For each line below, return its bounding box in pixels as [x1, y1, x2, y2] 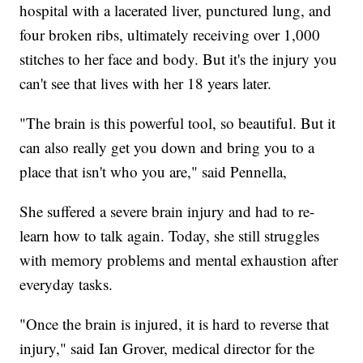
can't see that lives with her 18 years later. [19, 73, 272, 94]
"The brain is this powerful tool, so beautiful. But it [19, 113, 336, 134]
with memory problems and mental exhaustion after [19, 250, 339, 271]
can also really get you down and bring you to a [19, 137, 315, 158]
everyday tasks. [19, 274, 113, 295]
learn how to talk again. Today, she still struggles [19, 225, 320, 246]
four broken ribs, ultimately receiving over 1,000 [19, 24, 321, 45]
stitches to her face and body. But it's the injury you [19, 49, 338, 70]
